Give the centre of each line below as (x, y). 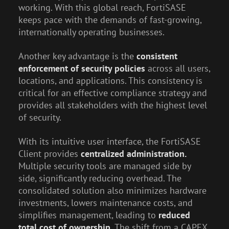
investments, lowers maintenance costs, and (105, 203)
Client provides (49, 154)
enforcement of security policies (82, 68)
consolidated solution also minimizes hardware (112, 191)
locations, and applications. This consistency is (110, 81)
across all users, (177, 68)
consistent (157, 56)
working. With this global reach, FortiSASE (102, 8)
